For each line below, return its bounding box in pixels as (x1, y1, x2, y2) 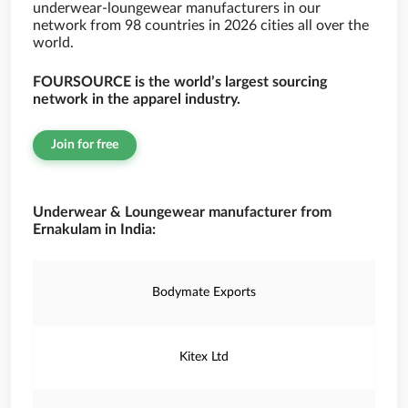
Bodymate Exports (152, 286, 256, 299)
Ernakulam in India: (33, 222, 156, 237)
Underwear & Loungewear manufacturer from (33, 205, 331, 219)
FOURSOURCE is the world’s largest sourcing (33, 75, 327, 89)
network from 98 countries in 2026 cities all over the (33, 18, 369, 33)
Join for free (51, 138, 118, 151)
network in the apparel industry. (33, 92, 240, 107)
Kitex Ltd (179, 351, 229, 363)
